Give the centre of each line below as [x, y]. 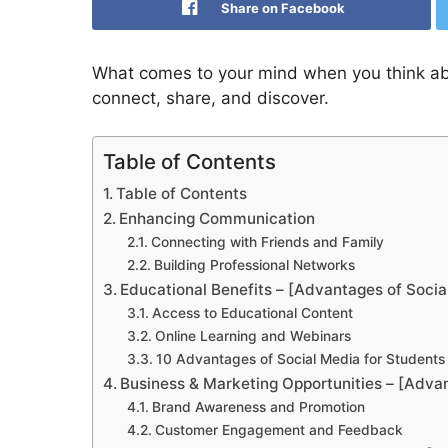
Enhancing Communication [217, 219]
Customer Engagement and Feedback [278, 430]
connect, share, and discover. [210, 97]
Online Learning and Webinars [252, 336]
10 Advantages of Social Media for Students [300, 359]
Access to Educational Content [252, 313]
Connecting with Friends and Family [267, 242]
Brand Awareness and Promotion [258, 407]
